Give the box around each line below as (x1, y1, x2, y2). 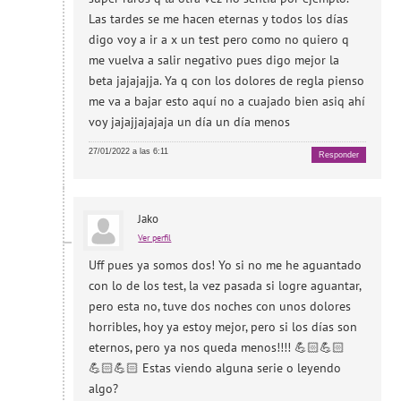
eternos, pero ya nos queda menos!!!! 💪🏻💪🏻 (89, 338, 346, 355)
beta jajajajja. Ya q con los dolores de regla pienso (89, 73, 365, 90)
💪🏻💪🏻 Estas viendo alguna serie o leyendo (89, 359, 342, 376)
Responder (318, 150, 359, 160)
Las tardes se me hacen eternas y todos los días (89, 11, 349, 28)
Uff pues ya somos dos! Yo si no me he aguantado (89, 256, 363, 273)
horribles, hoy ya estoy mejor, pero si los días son (89, 318, 358, 335)
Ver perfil (138, 231, 172, 243)
